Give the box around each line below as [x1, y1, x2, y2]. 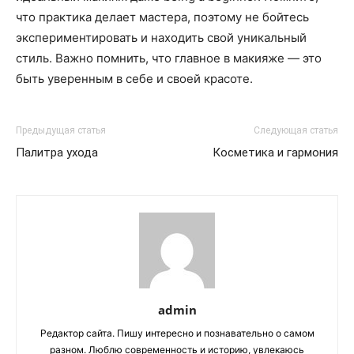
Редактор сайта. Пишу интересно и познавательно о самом [40, 327, 314, 339]
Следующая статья [254, 125, 338, 136]
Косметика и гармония [213, 145, 338, 160]
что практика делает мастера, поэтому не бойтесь [16, 9, 309, 24]
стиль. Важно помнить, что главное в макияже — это [16, 51, 322, 66]
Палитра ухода [16, 145, 98, 160]
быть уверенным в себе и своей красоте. [16, 71, 253, 86]
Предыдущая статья [16, 125, 106, 136]
